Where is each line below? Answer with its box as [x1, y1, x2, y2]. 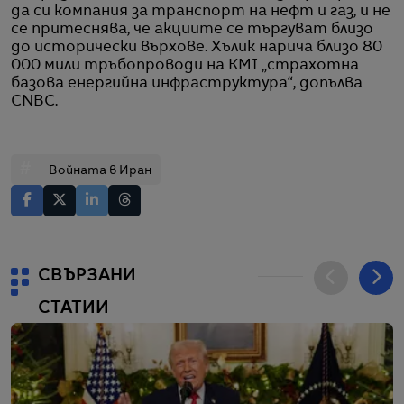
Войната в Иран [49, 164, 151, 177]
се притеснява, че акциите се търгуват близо [11, 22, 373, 37]
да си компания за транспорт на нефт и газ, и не [11, 4, 390, 19]
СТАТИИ [38, 299, 109, 317]
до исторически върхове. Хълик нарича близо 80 [11, 40, 382, 55]
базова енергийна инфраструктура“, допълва [11, 76, 363, 91]
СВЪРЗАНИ [38, 267, 136, 284]
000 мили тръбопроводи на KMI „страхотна [11, 58, 359, 73]
